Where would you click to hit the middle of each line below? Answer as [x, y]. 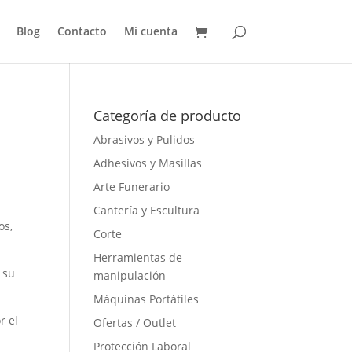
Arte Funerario [132, 187]
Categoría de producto [168, 115]
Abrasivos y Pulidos [145, 139]
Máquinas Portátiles [147, 299]
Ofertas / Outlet [135, 323]
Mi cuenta [150, 31]
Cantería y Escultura [147, 210]
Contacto [82, 31]
